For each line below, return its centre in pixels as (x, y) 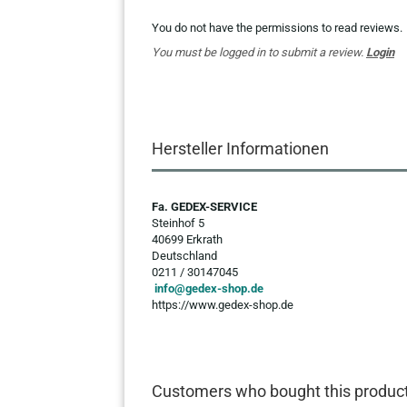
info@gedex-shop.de (209, 288)
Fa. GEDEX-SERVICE (204, 207)
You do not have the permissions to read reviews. (277, 28)
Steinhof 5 (178, 223)
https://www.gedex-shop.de (223, 305)
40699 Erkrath (187, 239)
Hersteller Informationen (240, 149)
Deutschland (184, 256)
